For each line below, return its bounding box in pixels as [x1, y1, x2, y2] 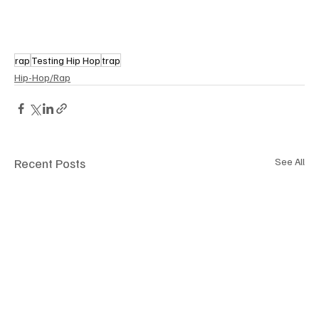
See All [275, 155, 305, 167]
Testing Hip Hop [31, 53, 100, 66]
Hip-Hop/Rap [14, 70, 70, 83]
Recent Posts [14, 155, 85, 171]
